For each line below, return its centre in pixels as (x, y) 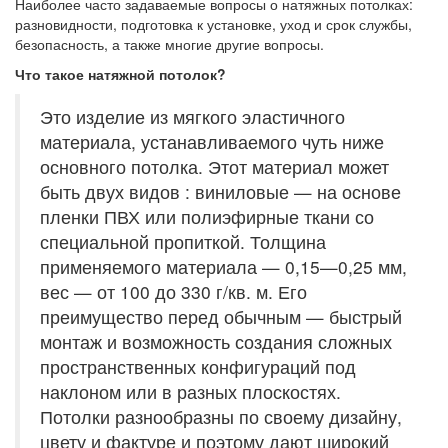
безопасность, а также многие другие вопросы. (169, 44)
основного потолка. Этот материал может (214, 166)
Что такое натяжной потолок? (120, 74)
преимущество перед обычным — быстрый (221, 316)
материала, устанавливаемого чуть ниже (212, 141)
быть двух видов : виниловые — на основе (220, 191)
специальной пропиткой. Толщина (183, 241)
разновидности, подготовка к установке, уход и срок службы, (213, 24)
